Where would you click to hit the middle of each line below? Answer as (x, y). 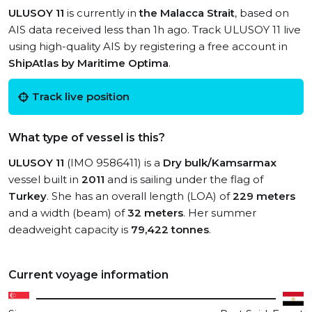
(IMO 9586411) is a (114, 163)
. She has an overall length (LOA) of (140, 196)
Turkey (28, 196)
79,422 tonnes (170, 229)
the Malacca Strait (187, 13)
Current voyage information (88, 275)
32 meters (155, 213)
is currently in (102, 13)
